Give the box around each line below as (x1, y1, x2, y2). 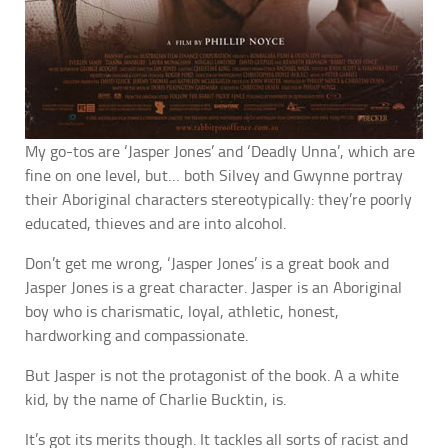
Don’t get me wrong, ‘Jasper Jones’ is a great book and (25, 253, 389, 273)
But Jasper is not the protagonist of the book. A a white (25, 365, 399, 385)
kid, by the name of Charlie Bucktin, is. (25, 389, 286, 409)
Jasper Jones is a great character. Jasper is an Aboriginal (25, 277, 402, 297)
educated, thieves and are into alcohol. (25, 213, 286, 233)
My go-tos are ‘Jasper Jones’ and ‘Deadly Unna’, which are (25, 141, 415, 161)
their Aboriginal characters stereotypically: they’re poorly (25, 189, 412, 209)
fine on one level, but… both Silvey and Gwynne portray (25, 165, 403, 185)
